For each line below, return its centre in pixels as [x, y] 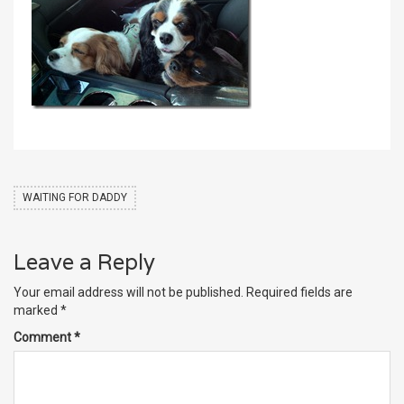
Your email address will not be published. [129, 293]
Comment [44, 338]
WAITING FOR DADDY [75, 198]
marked [37, 311]
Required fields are [299, 293]
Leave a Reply [84, 262]
